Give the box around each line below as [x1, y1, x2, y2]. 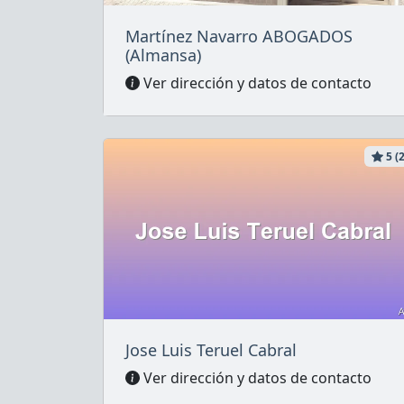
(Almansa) [125, 43, 201, 66]
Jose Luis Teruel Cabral [125, 338, 297, 361]
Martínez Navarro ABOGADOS [125, 24, 353, 47]
